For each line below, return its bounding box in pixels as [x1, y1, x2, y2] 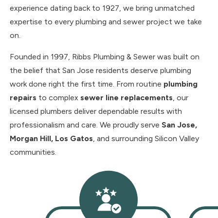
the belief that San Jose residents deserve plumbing [10, 66, 191, 75]
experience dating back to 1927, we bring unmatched [10, 3, 195, 13]
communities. [10, 147, 56, 157]
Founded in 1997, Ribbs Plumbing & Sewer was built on [10, 52, 200, 61]
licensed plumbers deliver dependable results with [10, 107, 182, 116]
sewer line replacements [80, 93, 173, 102]
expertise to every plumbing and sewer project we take [10, 17, 202, 26]
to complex [36, 93, 80, 102]
